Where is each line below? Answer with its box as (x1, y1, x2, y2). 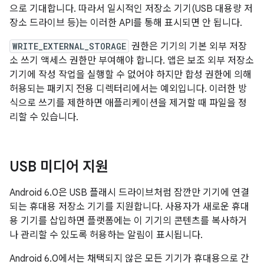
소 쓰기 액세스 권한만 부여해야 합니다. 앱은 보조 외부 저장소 (9, 55, 254, 67)
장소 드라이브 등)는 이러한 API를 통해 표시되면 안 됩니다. (9, 17, 242, 29)
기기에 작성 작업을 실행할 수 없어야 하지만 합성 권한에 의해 (9, 69, 252, 81)
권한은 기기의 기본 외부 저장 (129, 41, 247, 52)
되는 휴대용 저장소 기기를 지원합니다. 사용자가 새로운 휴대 (9, 201, 249, 213)
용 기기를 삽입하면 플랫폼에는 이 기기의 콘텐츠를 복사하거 (9, 215, 247, 227)
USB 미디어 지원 (9, 158, 108, 176)
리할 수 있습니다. (9, 111, 78, 123)
